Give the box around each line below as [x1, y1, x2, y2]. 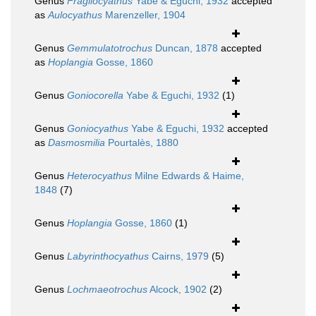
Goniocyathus [67, 123, 128, 135]
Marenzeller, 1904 [102, 9, 186, 21]
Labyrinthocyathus [67, 250, 149, 262]
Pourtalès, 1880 [105, 137, 178, 149]
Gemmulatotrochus [67, 42, 152, 54]
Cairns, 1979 [149, 250, 209, 262]
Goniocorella [67, 90, 123, 102]
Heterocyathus [67, 170, 132, 182]
